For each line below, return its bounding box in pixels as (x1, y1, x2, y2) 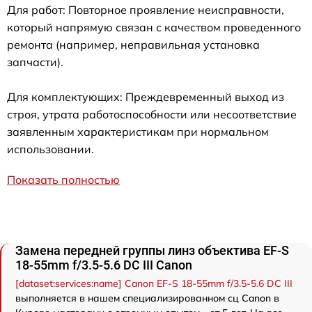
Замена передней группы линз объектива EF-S (15, 243, 289, 258)
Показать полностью (7, 173, 120, 187)
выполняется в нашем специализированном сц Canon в (15, 292, 279, 305)
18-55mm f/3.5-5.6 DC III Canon (15, 258, 192, 273)
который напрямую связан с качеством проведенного (7, 20, 301, 35)
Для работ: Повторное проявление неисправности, (7, 3, 284, 17)
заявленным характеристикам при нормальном (7, 125, 269, 139)
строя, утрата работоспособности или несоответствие (7, 107, 297, 122)
